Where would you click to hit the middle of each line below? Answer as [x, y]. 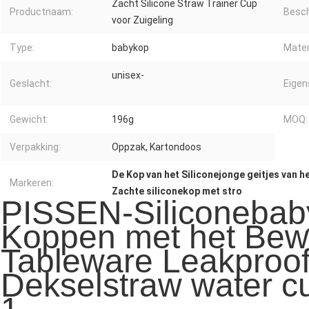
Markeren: [32, 183]
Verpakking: [35, 147]
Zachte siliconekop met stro [177, 191]
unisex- [128, 76]
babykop [130, 48]
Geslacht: [31, 84]
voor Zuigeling [142, 20]
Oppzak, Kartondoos [157, 147]
